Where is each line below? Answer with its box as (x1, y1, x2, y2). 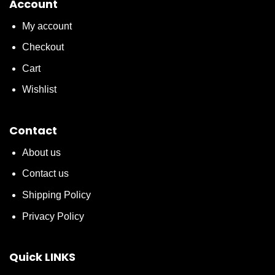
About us (21, 147, 61, 158)
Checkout (21, 42, 64, 53)
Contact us (21, 168, 69, 179)
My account (21, 20, 72, 31)
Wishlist (21, 84, 56, 95)
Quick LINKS (9, 249, 76, 265)
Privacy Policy (21, 211, 84, 222)
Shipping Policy (21, 190, 91, 201)
